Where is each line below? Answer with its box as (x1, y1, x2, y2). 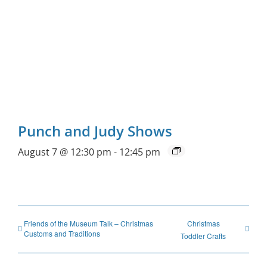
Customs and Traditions (24, 228, 100, 238)
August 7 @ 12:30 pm (18, 145, 111, 159)
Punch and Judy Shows (18, 120, 172, 141)
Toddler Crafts (181, 230, 226, 241)
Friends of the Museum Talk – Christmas (24, 218, 153, 228)
